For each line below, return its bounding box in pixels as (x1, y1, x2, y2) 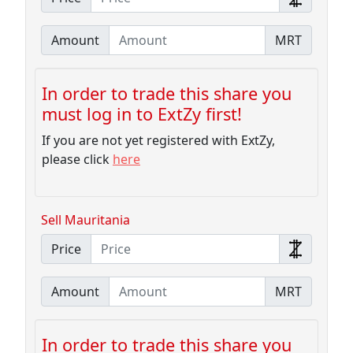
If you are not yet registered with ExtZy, (42, 132, 275, 149)
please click (42, 150, 113, 168)
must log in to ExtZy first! (42, 102, 242, 125)
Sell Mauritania (41, 211, 130, 229)
